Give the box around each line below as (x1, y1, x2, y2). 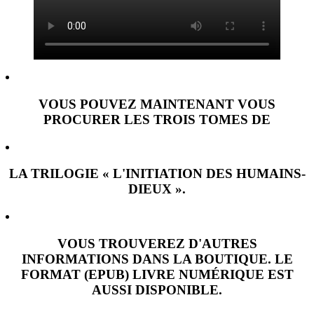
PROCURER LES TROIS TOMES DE (43, 111, 271, 127)
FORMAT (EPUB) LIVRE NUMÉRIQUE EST (20, 266, 294, 282)
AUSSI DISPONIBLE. (92, 282, 222, 297)
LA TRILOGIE (8, 166, 102, 182)
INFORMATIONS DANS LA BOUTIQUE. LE (21, 251, 293, 266)
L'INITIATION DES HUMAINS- (112, 166, 306, 182)
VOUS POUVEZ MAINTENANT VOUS (39, 96, 275, 111)
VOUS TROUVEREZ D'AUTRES (57, 235, 257, 251)
